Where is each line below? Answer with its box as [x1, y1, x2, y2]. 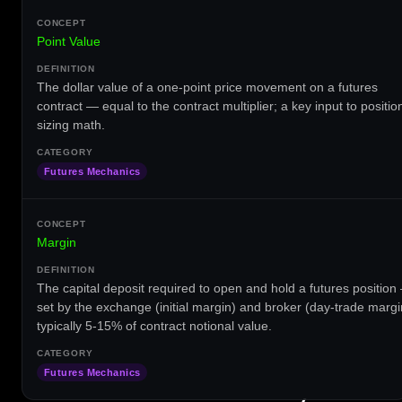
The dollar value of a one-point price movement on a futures [37, 79, 378, 94]
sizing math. [37, 117, 105, 132]
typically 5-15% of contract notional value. [37, 318, 272, 333]
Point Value [37, 33, 100, 48]
